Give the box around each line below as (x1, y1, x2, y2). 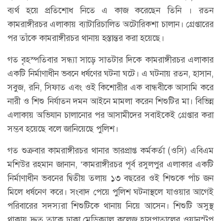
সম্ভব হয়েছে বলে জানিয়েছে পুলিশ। (7, 123, 118, 135)
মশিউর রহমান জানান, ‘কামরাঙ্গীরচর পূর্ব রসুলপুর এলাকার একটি (7, 158, 214, 171)
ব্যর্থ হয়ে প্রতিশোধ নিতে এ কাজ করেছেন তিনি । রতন (7, 4, 214, 17)
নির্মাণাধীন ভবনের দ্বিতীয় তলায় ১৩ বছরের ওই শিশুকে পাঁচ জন (7, 172, 214, 184)
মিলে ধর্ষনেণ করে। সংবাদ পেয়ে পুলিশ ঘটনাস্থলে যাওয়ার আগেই (7, 186, 214, 198)
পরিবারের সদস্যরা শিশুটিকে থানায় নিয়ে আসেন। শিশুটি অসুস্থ (7, 200, 214, 212)
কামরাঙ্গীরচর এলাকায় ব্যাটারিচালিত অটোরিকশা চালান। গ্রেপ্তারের (7, 18, 214, 31)
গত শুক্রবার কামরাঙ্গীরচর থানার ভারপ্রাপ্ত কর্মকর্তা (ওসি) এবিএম (7, 145, 214, 157)
